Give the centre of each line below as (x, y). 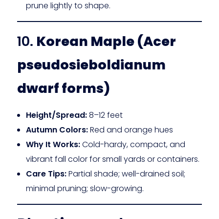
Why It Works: (53, 145)
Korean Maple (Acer (106, 41)
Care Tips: (46, 174)
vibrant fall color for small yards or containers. (112, 159)
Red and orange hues (130, 130)
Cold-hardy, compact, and (132, 145)
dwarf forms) (64, 88)
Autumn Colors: (57, 130)
